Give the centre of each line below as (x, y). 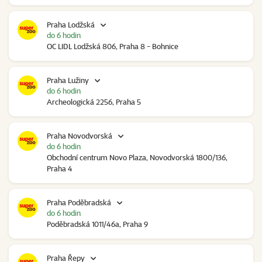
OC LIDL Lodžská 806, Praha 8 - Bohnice (113, 46)
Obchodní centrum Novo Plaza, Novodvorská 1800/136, (137, 158)
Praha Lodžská (71, 25)
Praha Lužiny (68, 80)
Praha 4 (60, 169)
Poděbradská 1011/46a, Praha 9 (97, 224)
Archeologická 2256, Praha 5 (94, 102)
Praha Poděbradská (79, 203)
